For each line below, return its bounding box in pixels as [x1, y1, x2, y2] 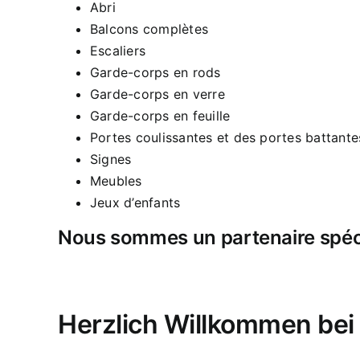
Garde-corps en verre [90, 85, 225, 102]
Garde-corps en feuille [90, 107, 231, 124]
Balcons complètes [90, 20, 209, 37]
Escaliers [90, 42, 146, 59]
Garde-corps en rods [90, 63, 221, 80]
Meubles [90, 172, 142, 189]
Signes [90, 150, 132, 167]
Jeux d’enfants [90, 194, 181, 211]
